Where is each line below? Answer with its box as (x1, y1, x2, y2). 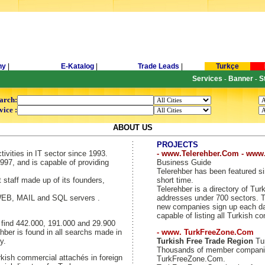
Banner (228, 75, 253, 83)
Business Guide (156, 158, 211, 167)
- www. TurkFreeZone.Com (156, 228, 254, 237)
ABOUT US (112, 123, 153, 132)
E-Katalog (61, 62, 94, 70)
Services (192, 75, 222, 83)
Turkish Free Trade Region (156, 237, 253, 245)
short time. (156, 176, 193, 185)
